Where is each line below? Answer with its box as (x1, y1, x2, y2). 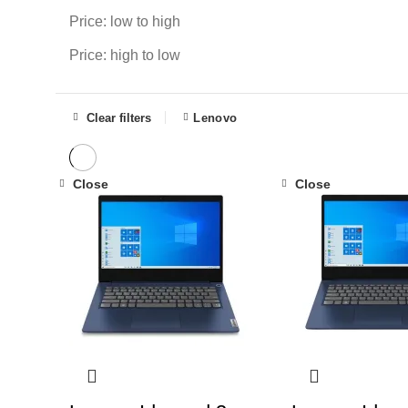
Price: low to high (69, 14, 180, 29)
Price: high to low (69, 47, 180, 63)
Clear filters (87, 110, 151, 125)
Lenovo (193, 110, 238, 125)
